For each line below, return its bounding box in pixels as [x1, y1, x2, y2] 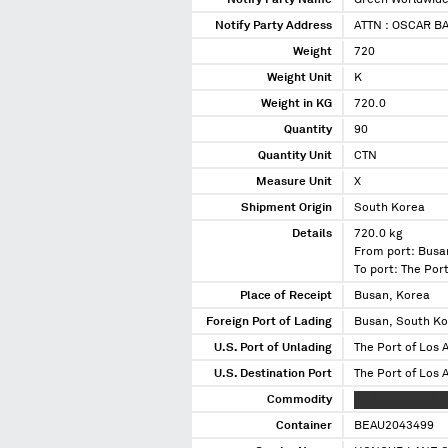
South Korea [354, 202, 425, 215]
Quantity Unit [258, 150, 332, 163]
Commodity [267, 394, 332, 407]
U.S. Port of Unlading [214, 342, 332, 355]
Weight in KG [261, 98, 332, 111]
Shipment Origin [241, 202, 332, 215]
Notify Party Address [215, 20, 332, 33]
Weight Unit [267, 72, 332, 85]
